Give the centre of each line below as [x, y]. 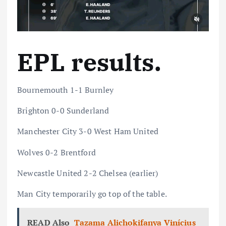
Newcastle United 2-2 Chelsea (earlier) [88, 173]
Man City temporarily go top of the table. [92, 193]
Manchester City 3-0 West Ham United [88, 131]
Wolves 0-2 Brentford [56, 152]
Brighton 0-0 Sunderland [63, 111]
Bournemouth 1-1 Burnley [66, 90]
